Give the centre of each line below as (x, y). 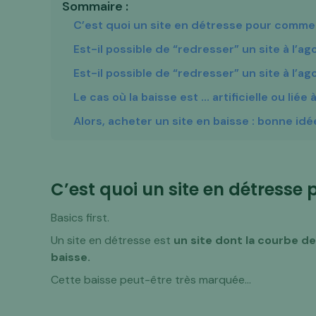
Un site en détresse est (113, 240)
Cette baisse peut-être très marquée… (151, 280)
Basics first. (80, 218)
